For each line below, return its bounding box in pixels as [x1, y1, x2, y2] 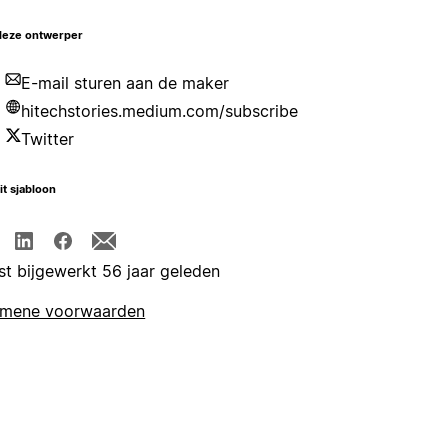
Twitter [21, 129, 75, 150]
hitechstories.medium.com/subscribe [21, 101, 299, 122]
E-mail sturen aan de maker [21, 73, 230, 94]
